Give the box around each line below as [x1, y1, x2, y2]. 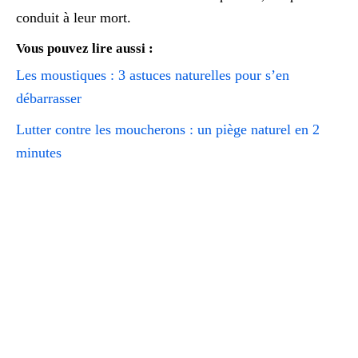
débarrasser [16, 89, 82, 106]
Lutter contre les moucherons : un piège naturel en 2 [16, 121, 320, 137]
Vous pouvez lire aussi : [16, 40, 153, 56]
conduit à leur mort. [16, 9, 131, 26]
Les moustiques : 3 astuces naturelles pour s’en [16, 66, 289, 83]
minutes [16, 144, 62, 161]
